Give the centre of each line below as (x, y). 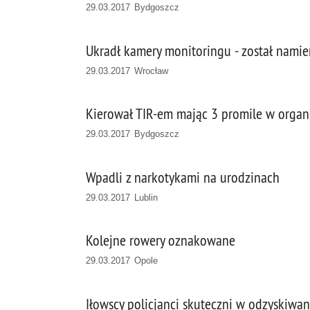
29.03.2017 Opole (122, 261)
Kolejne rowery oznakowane (161, 241)
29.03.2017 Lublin (122, 197)
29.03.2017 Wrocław (127, 71)
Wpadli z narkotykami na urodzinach (183, 177)
